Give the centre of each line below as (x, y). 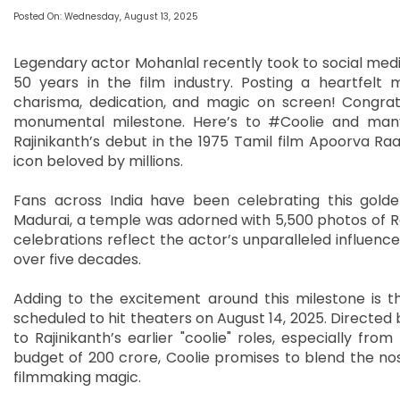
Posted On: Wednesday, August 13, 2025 (106, 17)
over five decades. (77, 260)
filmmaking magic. (77, 378)
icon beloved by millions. (98, 162)
